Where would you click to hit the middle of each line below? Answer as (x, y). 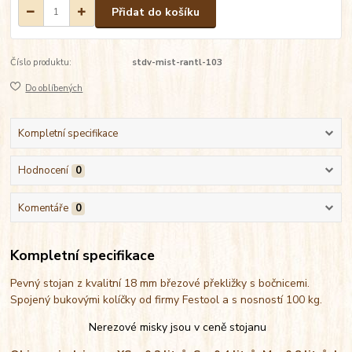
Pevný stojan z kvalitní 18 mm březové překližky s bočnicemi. (160, 284)
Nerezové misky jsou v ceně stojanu (177, 328)
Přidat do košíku (156, 12)
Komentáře (43, 208)
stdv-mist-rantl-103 (177, 63)
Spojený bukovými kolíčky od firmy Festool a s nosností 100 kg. (170, 300)
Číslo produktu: (41, 63)
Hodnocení (43, 171)
